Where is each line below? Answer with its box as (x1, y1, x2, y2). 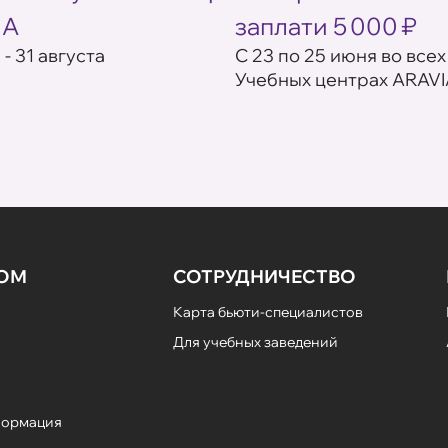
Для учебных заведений (173, 333, 339, 352)
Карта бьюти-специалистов (173, 303, 364, 322)
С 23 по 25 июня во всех (235, 44, 446, 68)
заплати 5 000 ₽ (235, 11, 417, 42)
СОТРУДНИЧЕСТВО (173, 265, 357, 289)
